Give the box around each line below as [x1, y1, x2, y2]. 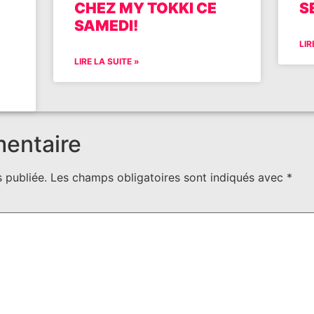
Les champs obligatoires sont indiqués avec [50, 170, 287, 184]
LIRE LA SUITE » [74, 55, 139, 67]
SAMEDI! [74, 16, 138, 34]
